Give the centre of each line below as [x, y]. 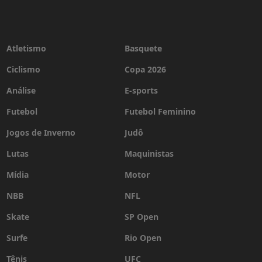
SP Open [142, 217]
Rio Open [143, 238]
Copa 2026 [146, 69]
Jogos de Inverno [41, 132]
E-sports [142, 90]
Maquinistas [149, 154]
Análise [21, 90]
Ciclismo [23, 69]
